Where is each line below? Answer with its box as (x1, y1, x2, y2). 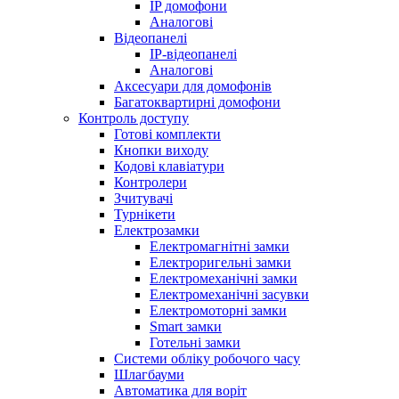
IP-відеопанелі (150, 46, 237, 61)
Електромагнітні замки (150, 239, 289, 254)
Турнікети (114, 207, 175, 222)
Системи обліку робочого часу (114, 351, 300, 366)
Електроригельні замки (150, 255, 291, 270)
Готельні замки (150, 335, 240, 350)
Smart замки (150, 319, 222, 334)
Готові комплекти (114, 126, 221, 142)
